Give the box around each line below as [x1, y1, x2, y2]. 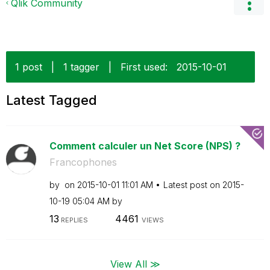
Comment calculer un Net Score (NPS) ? [49, 140, 240, 152]
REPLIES [58, 215, 88, 224]
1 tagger [63, 61, 99, 73]
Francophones [49, 156, 117, 168]
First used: [121, 61, 168, 73]
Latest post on [163, 180, 222, 190]
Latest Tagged [6, 92, 97, 108]
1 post [15, 61, 42, 73]
